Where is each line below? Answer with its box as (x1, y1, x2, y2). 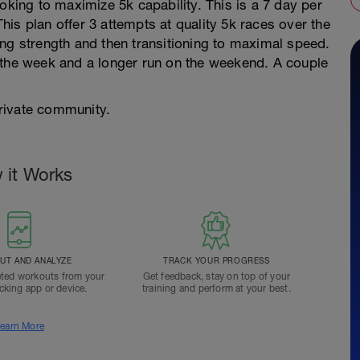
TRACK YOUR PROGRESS (163, 256, 270, 265)
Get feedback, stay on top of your (142, 271, 291, 282)
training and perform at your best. (141, 283, 291, 294)
